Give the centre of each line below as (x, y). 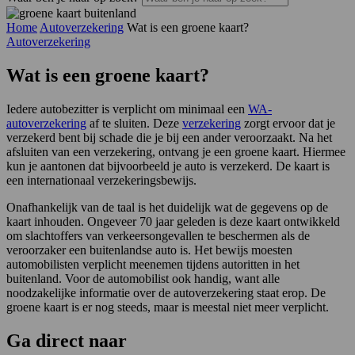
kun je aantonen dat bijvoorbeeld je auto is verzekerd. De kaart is (168, 166)
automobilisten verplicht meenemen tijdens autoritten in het (153, 264)
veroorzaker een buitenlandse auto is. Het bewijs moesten (149, 250)
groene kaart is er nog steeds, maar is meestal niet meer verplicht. (168, 307)
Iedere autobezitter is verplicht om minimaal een (127, 109)
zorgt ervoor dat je (288, 123)
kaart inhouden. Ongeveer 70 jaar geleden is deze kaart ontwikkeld (173, 221)
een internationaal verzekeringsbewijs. (101, 180)
